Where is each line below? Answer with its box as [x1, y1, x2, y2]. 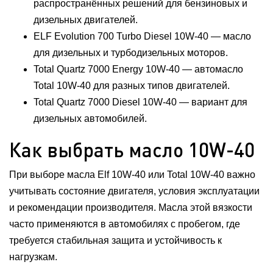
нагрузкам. [9, 252, 57, 262]
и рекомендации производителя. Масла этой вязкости [9, 202, 252, 213]
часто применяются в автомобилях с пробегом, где [9, 219, 240, 229]
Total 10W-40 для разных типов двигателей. [34, 80, 230, 91]
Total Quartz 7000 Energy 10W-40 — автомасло [34, 64, 243, 74]
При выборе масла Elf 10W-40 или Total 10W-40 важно [9, 169, 255, 180]
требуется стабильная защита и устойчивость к [9, 235, 222, 246]
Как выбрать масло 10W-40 [9, 138, 255, 161]
